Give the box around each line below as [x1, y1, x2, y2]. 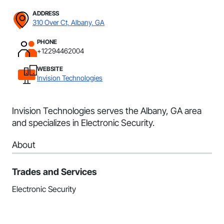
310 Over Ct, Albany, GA [32, 18, 104, 26]
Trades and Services [12, 166, 97, 177]
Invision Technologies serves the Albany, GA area [12, 105, 201, 116]
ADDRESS [32, 9, 59, 17]
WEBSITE [37, 65, 63, 72]
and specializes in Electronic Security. [12, 117, 154, 128]
